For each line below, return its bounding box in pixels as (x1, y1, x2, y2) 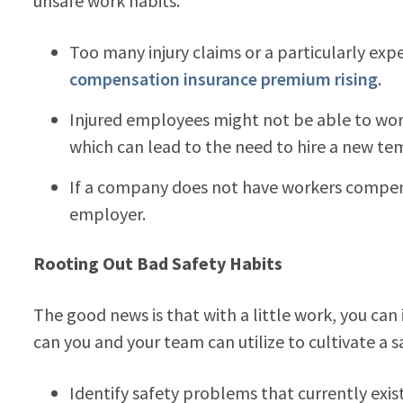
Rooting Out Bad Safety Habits (32, 251, 282, 274)
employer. (68, 201, 146, 225)
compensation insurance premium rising (68, 67, 378, 90)
